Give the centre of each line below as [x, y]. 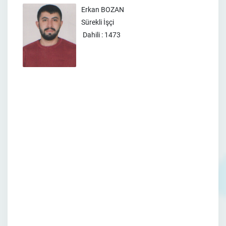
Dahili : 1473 [101, 35]
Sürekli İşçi [98, 22]
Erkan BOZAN [103, 10]
